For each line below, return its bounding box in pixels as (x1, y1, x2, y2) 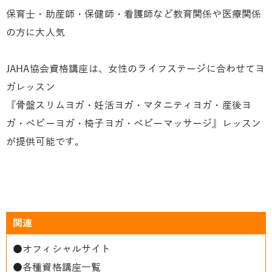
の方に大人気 (6, 27, 65, 38)
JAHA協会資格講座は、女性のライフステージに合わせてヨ (6, 63, 265, 75)
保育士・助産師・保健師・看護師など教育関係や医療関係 (6, 8, 262, 20)
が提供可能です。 (6, 136, 85, 148)
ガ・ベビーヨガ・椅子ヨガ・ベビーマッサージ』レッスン (6, 118, 262, 129)
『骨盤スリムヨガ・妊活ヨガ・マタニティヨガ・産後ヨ (6, 100, 252, 111)
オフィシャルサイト (22, 243, 111, 255)
